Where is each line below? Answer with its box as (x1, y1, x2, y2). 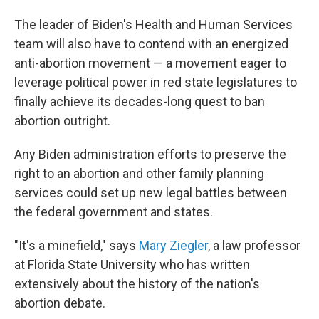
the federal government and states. (14, 204, 213, 219)
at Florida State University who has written (14, 257, 250, 272)
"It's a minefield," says (14, 238, 139, 253)
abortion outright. (14, 113, 110, 128)
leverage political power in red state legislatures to (14, 75, 297, 90)
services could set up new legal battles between (14, 185, 287, 200)
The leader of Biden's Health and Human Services (14, 17, 293, 32)
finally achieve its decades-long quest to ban (14, 94, 265, 109)
